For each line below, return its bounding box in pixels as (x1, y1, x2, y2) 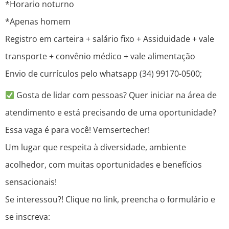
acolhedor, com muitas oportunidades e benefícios (5, 159, 202, 171)
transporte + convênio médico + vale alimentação (5, 51, 195, 62)
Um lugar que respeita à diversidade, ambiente (5, 142, 186, 153)
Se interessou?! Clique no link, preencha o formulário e (5, 194, 215, 205)
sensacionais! (5, 176, 57, 188)
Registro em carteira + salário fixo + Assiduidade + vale (5, 33, 214, 45)
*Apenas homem (5, 16, 71, 28)
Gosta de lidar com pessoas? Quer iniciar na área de (14, 89, 217, 101)
